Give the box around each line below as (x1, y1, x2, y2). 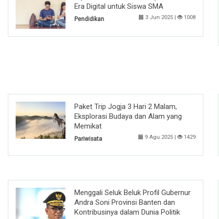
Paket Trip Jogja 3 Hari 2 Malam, (74, 102, 177, 111)
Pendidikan (74, 15, 104, 22)
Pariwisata (74, 135, 102, 143)
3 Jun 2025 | (144, 14, 177, 21)
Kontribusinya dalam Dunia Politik (74, 207, 180, 217)
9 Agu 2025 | (143, 134, 177, 141)
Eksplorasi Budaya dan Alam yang (74, 112, 182, 121)
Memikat (74, 122, 102, 131)
